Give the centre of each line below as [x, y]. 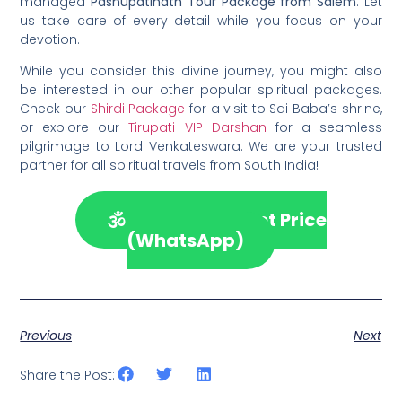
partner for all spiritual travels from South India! [170, 166]
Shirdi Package [138, 109]
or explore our [74, 128]
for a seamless [324, 128]
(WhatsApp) [185, 241]
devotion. [50, 39]
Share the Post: [68, 376]
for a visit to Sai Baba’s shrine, [284, 109]
